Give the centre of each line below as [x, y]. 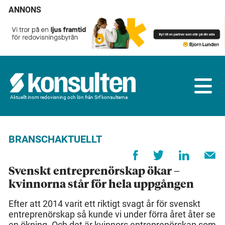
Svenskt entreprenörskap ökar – [94, 172]
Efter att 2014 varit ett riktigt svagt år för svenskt [104, 204]
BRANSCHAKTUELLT [55, 139]
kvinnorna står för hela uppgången [101, 185]
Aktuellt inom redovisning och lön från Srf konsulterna [69, 97]
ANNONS [25, 10]
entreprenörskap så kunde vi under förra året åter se [112, 214]
